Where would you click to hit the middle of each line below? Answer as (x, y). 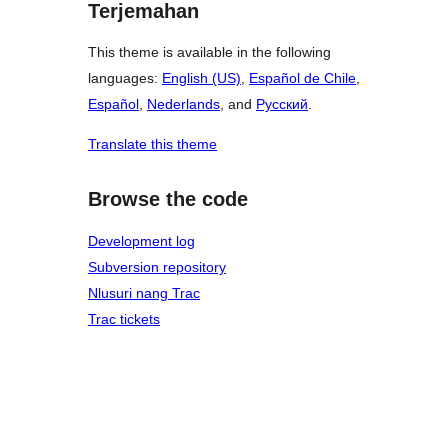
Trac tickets (124, 319)
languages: (125, 78)
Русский (282, 104)
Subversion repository (157, 267)
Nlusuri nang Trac (144, 293)
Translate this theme (152, 144)
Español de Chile (302, 78)
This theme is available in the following (209, 52)
